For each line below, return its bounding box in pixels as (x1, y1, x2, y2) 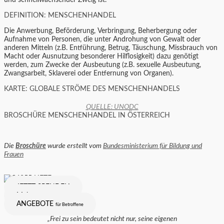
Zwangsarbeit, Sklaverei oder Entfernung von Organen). (4, 69, 173, 77)
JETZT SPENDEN (16, 183, 70, 190)
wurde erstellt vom (46, 142, 103, 149)
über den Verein (35, 193, 66, 198)
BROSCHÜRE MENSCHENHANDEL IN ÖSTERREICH (4, 111, 170, 119)
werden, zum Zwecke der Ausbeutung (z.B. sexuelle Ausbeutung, (4, 61, 201, 68)
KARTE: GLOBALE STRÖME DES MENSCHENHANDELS (4, 85, 180, 92)
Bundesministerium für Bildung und (103, 142, 202, 149)
